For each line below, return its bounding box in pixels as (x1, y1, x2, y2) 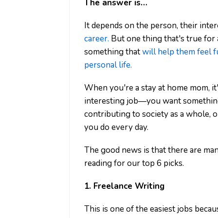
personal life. (84, 59, 132, 71)
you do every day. (84, 122, 148, 133)
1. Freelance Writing (84, 181, 164, 192)
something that (84, 46, 142, 58)
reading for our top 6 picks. (84, 158, 184, 169)
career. (84, 33, 111, 45)
